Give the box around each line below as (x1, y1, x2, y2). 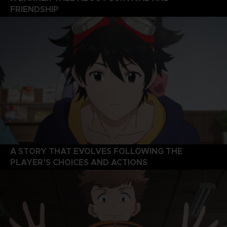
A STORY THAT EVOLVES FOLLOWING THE (10, 145, 182, 157)
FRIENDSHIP (10, 4, 59, 15)
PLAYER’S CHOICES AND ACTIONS (10, 157, 147, 168)
